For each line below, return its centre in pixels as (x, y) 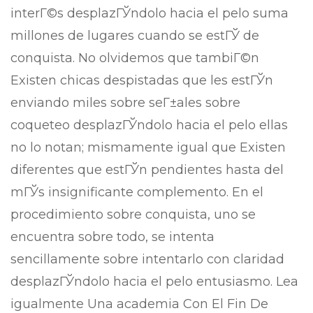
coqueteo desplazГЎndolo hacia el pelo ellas (149, 125)
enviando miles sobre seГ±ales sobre (125, 103)
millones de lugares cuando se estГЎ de (135, 36)
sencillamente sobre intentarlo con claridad (147, 259)
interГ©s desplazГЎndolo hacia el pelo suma (150, 13)
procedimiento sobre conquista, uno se (133, 214)
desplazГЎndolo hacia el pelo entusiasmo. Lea (154, 282)
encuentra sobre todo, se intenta (112, 237)
